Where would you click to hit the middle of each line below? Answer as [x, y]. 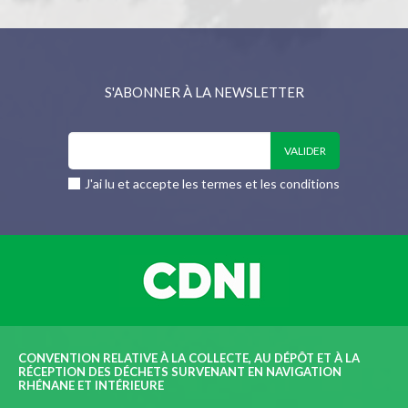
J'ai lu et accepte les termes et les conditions [212, 184]
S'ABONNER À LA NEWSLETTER [204, 92]
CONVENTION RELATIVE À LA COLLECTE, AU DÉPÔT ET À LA [189, 357]
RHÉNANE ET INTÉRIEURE [91, 385]
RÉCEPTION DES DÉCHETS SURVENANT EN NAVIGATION [180, 371]
